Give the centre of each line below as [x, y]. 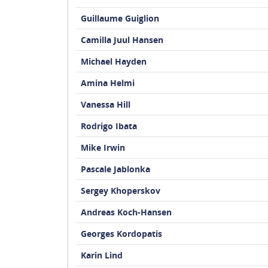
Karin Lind [101, 255]
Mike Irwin [103, 147]
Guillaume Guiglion [120, 18]
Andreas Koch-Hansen [126, 212]
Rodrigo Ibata [109, 126]
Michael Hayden [113, 61]
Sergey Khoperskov [120, 191]
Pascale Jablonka [115, 169]
